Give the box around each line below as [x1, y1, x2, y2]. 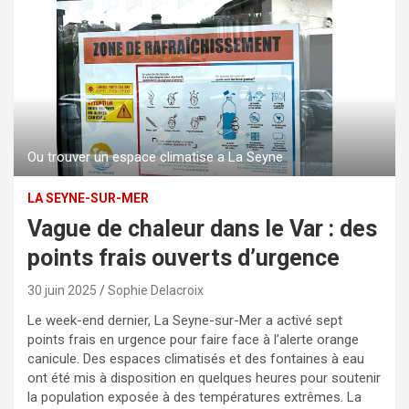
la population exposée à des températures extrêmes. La [27, 388, 362, 405]
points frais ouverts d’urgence [27, 244, 340, 271]
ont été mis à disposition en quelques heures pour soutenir [27, 369, 381, 386]
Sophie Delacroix [108, 282, 204, 298]
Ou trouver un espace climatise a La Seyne [27, 148, 283, 165]
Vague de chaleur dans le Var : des [27, 215, 377, 242]
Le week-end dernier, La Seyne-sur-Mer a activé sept [27, 311, 342, 329]
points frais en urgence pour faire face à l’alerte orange [27, 330, 359, 348]
